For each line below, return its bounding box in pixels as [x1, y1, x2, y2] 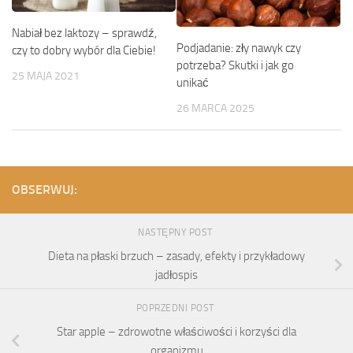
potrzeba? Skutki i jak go [176, 58, 294, 73]
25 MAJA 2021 [12, 69, 80, 83]
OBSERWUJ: [12, 182, 77, 198]
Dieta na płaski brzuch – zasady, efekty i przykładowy [48, 249, 305, 264]
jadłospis [155, 268, 198, 283]
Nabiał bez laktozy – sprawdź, [12, 25, 157, 40]
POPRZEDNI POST [136, 302, 217, 314]
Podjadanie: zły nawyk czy [176, 41, 301, 56]
